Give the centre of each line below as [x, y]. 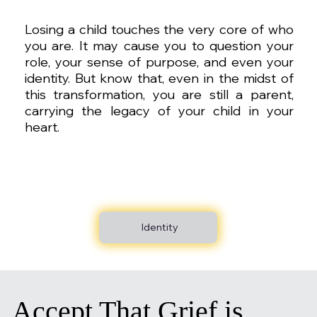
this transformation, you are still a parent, [159, 95]
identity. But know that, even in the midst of [159, 79]
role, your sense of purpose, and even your [159, 62]
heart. [42, 127]
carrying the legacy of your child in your [159, 111]
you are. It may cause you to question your [159, 46]
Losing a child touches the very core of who [159, 30]
